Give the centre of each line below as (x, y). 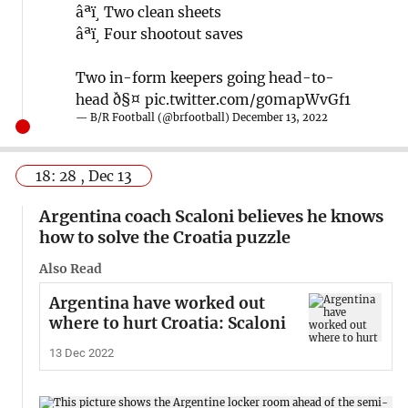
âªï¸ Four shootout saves (159, 34)
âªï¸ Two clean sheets (148, 12)
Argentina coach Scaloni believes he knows (211, 216)
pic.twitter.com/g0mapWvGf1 (247, 99)
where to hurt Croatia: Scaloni (167, 323)
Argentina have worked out (157, 303)
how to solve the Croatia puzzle (164, 237)
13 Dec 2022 (81, 352)
